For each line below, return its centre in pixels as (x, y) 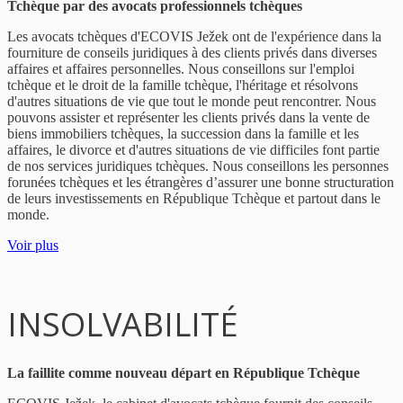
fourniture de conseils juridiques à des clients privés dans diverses (192, 53)
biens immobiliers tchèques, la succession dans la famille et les (183, 134)
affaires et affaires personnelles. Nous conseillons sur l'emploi (181, 69)
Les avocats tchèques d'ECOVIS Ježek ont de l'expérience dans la (194, 37)
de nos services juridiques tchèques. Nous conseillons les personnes (198, 166)
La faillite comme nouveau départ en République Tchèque (184, 373)
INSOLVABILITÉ (123, 325)
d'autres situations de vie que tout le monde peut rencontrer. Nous (192, 102)
